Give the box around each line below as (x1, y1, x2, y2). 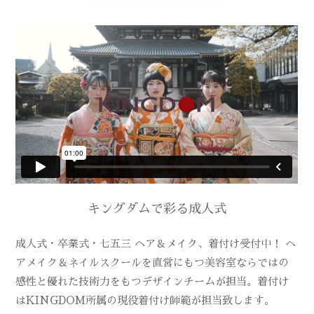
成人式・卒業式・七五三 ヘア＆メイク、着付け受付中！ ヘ (15, 238, 296, 249)
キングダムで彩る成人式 (88, 202, 226, 215)
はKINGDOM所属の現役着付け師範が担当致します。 (15, 294, 275, 306)
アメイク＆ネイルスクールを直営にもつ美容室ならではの (15, 257, 289, 268)
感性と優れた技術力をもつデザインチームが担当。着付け (15, 275, 289, 287)
